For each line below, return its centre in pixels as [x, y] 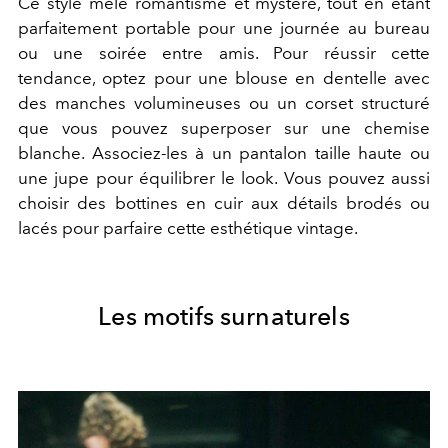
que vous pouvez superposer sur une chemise [224, 127]
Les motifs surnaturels [224, 315]
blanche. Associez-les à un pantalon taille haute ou [224, 152]
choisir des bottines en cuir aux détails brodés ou [224, 202]
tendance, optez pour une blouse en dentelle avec [224, 77]
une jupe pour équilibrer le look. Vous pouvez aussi [224, 177]
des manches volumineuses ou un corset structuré [224, 102]
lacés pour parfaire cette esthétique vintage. [188, 227]
